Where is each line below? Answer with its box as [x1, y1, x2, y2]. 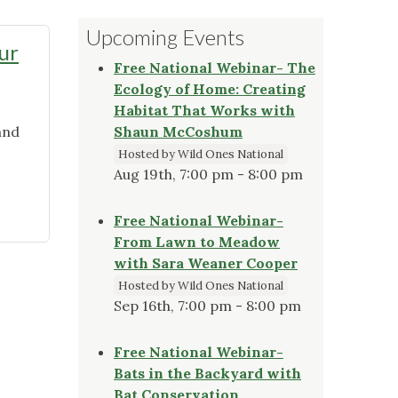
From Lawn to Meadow [114, 232, 280, 251]
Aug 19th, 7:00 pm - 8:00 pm [114, 164, 303, 183]
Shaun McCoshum [114, 122, 243, 140]
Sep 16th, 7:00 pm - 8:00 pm [114, 296, 301, 314]
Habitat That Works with [114, 100, 295, 119]
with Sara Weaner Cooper [114, 253, 298, 272]
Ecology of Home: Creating [114, 79, 306, 98]
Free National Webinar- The [114, 58, 315, 76]
